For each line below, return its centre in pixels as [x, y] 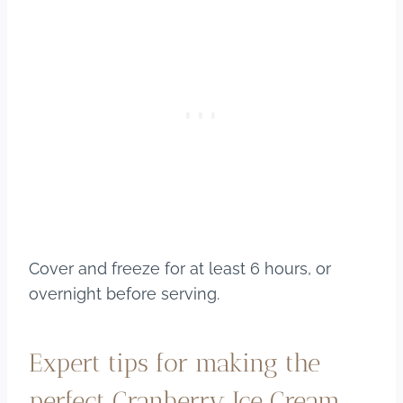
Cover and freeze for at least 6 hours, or [180, 269]
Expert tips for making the [175, 363]
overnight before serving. [124, 294]
